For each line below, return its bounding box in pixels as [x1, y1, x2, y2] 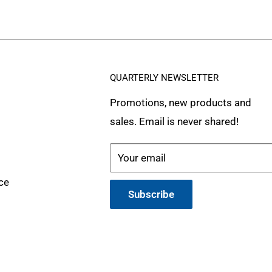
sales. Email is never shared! [109, 115, 239, 128]
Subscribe [127, 188, 174, 201]
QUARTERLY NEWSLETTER [109, 72, 219, 84]
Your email [117, 152, 166, 165]
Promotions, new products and [109, 97, 251, 109]
